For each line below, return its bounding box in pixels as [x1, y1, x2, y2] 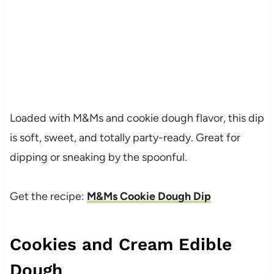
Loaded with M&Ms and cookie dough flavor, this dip [9, 111, 264, 125]
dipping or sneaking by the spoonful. [9, 150, 187, 165]
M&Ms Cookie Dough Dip [86, 190, 211, 204]
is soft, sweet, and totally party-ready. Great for [9, 131, 240, 145]
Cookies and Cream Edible [9, 234, 232, 255]
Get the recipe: [9, 190, 87, 204]
